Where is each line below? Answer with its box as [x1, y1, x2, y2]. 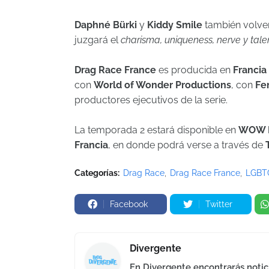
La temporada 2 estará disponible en [74, 124, 238, 136]
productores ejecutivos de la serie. [74, 94, 228, 106]
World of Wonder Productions [94, 79, 231, 91]
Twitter [205, 199, 232, 209]
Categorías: [74, 168, 119, 178]
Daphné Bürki [74, 19, 139, 31]
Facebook [110, 199, 148, 209]
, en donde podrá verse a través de [108, 139, 265, 151]
